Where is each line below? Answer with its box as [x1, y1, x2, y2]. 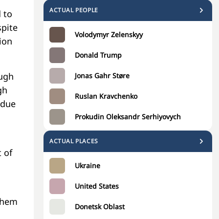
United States [75, 181, 119, 191]
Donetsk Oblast [75, 202, 125, 211]
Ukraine [75, 161, 100, 170]
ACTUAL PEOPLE [49, 6, 98, 14]
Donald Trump [75, 50, 122, 60]
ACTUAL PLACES [49, 137, 98, 145]
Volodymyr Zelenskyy [75, 30, 143, 39]
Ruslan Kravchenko [75, 91, 137, 101]
